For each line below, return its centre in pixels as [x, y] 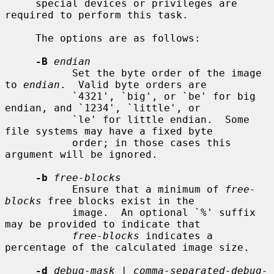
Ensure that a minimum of [149, 189]
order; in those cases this [39, 143]
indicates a [176, 235]
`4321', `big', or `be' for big [39, 96]
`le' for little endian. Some [39, 119]
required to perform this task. [97, 15]
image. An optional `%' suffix [39, 212]
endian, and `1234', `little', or [103, 108]
